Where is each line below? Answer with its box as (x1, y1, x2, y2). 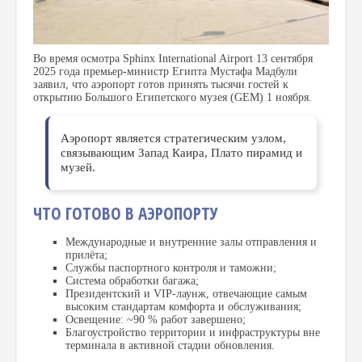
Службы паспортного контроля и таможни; (65, 262, 276, 275)
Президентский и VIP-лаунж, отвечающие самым (65, 288, 307, 301)
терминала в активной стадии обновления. (65, 339, 275, 352)
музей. (61, 160, 96, 175)
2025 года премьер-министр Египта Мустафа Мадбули (33, 65, 297, 78)
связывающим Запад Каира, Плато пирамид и (61, 145, 303, 160)
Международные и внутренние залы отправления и (65, 236, 317, 249)
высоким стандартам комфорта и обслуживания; (65, 301, 301, 314)
